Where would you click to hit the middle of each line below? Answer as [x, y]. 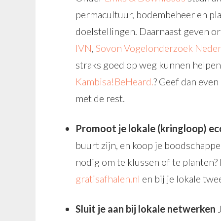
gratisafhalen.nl [108, 179]
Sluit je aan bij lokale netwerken [146, 209]
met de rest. [100, 98]
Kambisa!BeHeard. [114, 81]
